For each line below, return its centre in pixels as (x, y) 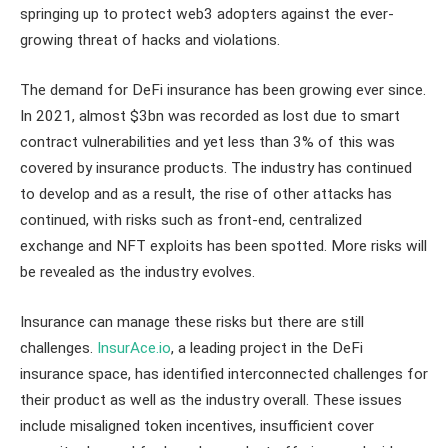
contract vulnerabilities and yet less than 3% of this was (207, 141)
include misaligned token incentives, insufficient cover (197, 425)
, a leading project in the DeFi (267, 347)
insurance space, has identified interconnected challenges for (224, 373)
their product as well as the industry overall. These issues (211, 399)
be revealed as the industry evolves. (137, 271)
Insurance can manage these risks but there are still (192, 321)
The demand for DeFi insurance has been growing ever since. (223, 89)
